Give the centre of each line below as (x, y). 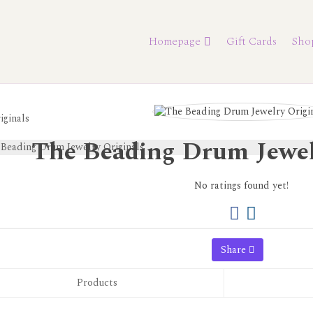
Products (97, 282)
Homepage (175, 41)
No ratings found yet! (241, 185)
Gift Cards (252, 41)
